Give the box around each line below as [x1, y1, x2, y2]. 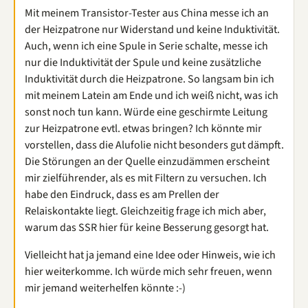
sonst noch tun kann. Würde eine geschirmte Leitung [25, 104, 267, 120]
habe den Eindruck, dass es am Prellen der [25, 187, 219, 202]
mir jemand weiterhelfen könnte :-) [25, 280, 186, 296]
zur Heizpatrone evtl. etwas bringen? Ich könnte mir [25, 121, 262, 136]
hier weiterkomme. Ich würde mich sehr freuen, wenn [25, 264, 272, 279]
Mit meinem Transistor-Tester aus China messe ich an [25, 5, 269, 21]
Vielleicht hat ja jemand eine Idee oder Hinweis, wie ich [25, 247, 276, 263]
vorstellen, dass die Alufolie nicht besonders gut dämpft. [25, 137, 284, 153]
